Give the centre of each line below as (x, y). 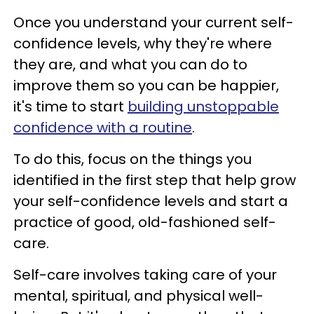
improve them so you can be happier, (146, 86)
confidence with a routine (103, 128)
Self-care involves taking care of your (145, 275)
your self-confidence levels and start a (151, 201)
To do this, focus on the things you (132, 159)
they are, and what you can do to (130, 64)
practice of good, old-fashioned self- (145, 222)
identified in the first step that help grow (155, 180)
